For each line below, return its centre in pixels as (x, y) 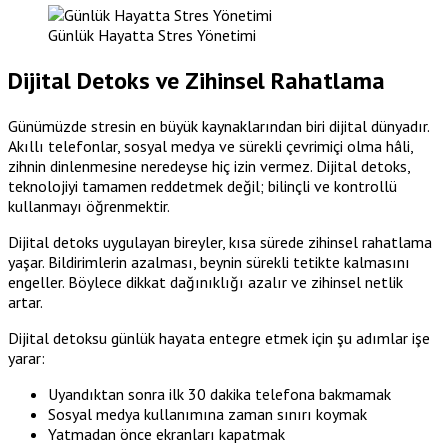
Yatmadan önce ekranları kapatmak (166, 434)
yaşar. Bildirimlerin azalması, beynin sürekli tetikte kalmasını (209, 262)
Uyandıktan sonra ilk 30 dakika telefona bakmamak (219, 394)
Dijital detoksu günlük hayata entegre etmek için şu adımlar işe (219, 338)
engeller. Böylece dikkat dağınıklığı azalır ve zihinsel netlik (205, 282)
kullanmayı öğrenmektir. (89, 206)
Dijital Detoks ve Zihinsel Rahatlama (196, 81)
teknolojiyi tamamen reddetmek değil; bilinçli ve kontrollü (202, 186)
